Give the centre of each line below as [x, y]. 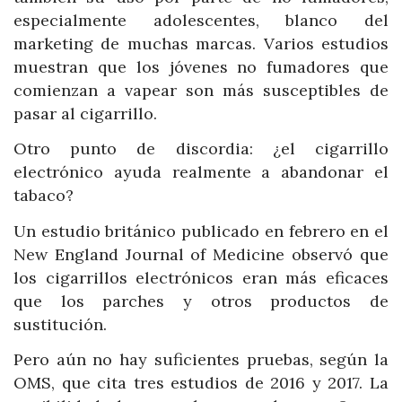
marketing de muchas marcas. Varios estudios [201, 43]
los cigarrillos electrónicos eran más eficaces [201, 277]
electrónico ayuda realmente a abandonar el [201, 172]
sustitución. [60, 324]
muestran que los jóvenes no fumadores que [201, 66]
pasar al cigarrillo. [85, 113]
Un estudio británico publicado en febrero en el [201, 231]
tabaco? [44, 196]
